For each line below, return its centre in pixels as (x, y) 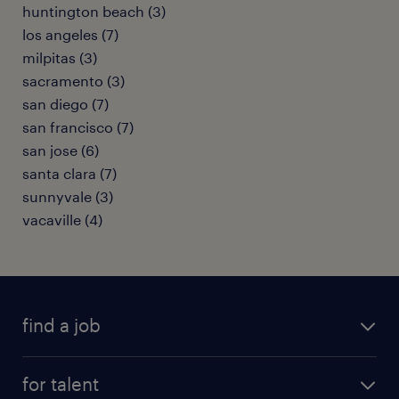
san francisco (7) (78, 127)
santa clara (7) (69, 173)
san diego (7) (65, 104)
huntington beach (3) (94, 11)
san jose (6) (61, 150)
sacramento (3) (73, 81)
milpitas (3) (60, 57)
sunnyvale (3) (68, 196)
